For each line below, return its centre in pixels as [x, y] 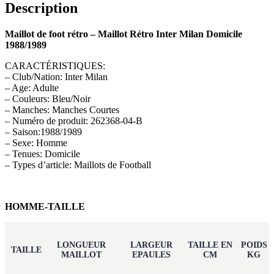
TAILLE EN [210, 245]
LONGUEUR [81, 245]
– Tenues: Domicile [43, 154]
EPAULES [151, 255]
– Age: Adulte [32, 88]
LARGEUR [151, 245]
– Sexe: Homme [36, 143]
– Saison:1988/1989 [43, 132]
